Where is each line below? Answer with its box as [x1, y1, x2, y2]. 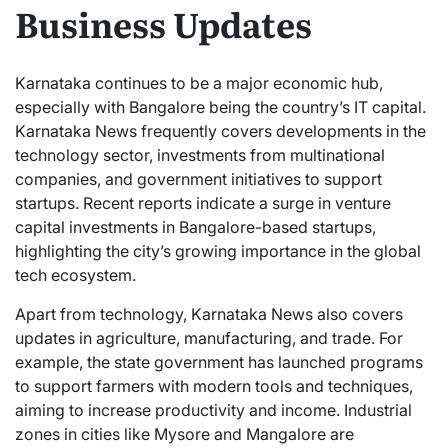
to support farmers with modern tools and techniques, [15, 375, 413, 396]
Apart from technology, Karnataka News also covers [15, 303, 403, 324]
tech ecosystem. [15, 264, 136, 285]
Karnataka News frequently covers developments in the [15, 120, 426, 141]
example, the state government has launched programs [15, 351, 423, 372]
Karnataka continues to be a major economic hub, [15, 72, 383, 93]
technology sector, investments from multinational [15, 144, 385, 165]
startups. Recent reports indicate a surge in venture [15, 192, 391, 213]
